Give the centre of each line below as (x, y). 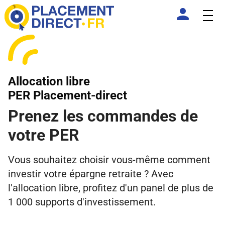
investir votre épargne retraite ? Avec (91, 174)
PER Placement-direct (68, 95)
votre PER (44, 135)
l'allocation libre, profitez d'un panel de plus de (111, 188)
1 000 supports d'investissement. (82, 202)
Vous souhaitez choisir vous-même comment (109, 159)
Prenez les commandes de (103, 116)
